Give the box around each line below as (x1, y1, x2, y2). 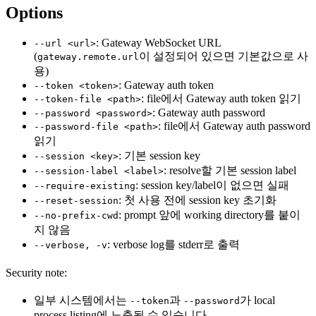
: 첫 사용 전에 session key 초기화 (119, 194, 276, 207)
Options (6, 4, 63, 23)
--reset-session (34, 195, 119, 207)
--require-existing (34, 181, 135, 192)
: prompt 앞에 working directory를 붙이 (119, 209, 300, 221)
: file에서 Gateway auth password (158, 120, 310, 133)
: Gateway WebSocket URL (96, 37, 221, 49)
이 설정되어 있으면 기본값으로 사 (139, 50, 308, 63)
